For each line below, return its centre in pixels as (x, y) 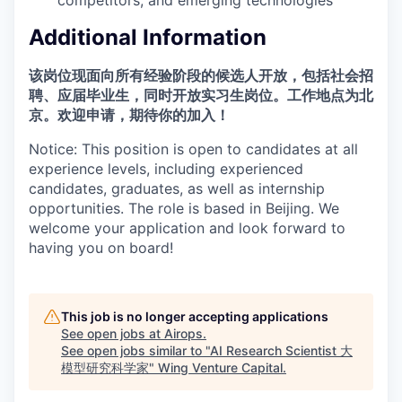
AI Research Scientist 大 (281, 350)
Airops (184, 333)
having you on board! (101, 247)
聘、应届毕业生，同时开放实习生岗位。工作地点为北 (201, 95)
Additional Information (148, 37)
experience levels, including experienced (166, 168)
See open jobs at (113, 333)
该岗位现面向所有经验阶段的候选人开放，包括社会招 (201, 75)
